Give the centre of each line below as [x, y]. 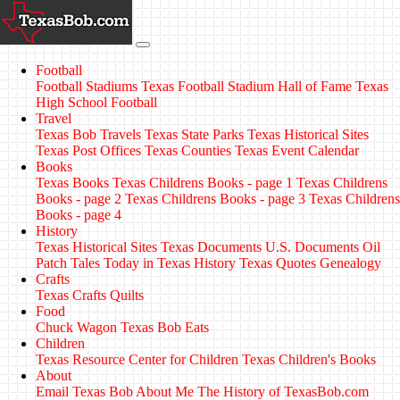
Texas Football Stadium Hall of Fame [246, 86]
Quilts [127, 295]
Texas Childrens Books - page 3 [215, 199]
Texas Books [72, 183]
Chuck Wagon [76, 327]
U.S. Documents [312, 247]
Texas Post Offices [88, 150]
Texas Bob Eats [165, 327]
